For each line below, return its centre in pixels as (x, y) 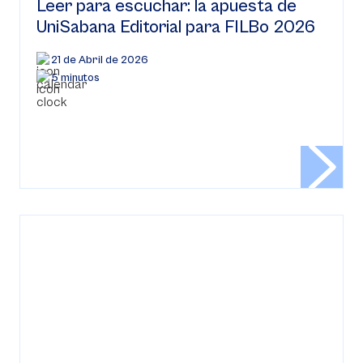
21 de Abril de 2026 (100, 60)
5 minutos (75, 78)
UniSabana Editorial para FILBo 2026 (176, 27)
